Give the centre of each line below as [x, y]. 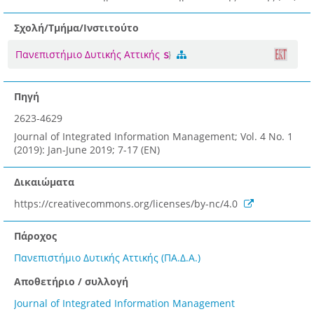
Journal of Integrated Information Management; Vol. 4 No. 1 [153, 136]
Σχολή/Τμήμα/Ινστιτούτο [76, 27]
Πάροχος [35, 235]
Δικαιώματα [44, 182]
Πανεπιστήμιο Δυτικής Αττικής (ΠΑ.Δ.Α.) [107, 257]
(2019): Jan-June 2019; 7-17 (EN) [87, 149]
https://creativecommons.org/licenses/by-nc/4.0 [127, 203]
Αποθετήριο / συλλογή [71, 281]
